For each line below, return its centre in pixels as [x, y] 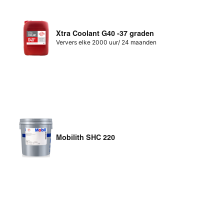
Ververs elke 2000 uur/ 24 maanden [106, 42]
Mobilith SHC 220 [86, 137]
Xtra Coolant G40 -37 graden [105, 33]
